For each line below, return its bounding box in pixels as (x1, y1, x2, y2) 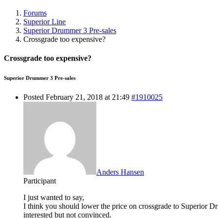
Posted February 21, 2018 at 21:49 (23, 92, 129, 101)
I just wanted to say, (23, 193, 84, 201)
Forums (23, 8, 47, 17)
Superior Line (23, 17, 66, 26)
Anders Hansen (96, 167, 144, 176)
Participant (23, 176, 56, 185)
